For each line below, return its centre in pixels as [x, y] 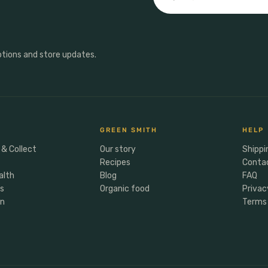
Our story [118, 149]
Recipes [115, 162]
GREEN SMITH [129, 130]
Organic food [125, 188]
